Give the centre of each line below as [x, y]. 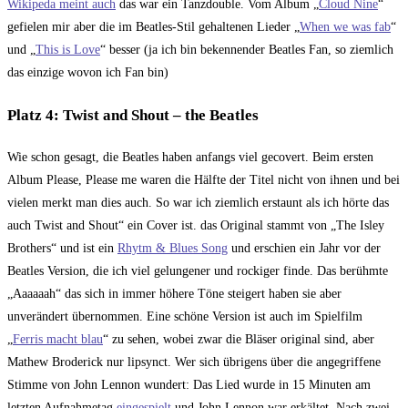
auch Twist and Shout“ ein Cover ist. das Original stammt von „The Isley [196, 226]
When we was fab [345, 27]
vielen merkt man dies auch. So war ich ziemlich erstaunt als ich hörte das [198, 203]
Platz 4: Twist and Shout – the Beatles [133, 115]
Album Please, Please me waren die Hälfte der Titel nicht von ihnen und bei [204, 180]
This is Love [68, 50]
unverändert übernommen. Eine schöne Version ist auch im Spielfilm [185, 317]
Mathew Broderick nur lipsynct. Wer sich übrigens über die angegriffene [194, 362]
